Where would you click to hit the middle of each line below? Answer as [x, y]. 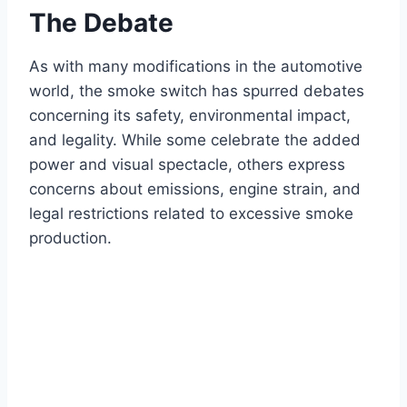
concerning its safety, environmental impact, [190, 116]
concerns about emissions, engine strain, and [195, 189]
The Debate [101, 23]
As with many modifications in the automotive [196, 67]
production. [70, 238]
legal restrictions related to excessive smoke [191, 214]
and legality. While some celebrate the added [195, 140]
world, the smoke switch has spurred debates [197, 91]
